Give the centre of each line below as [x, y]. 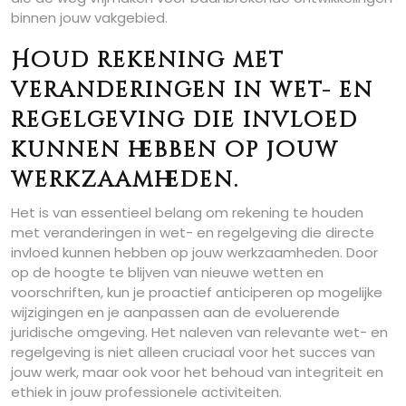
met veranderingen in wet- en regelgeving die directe [193, 232]
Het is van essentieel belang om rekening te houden [187, 213]
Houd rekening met [148, 61]
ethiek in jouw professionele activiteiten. [146, 392]
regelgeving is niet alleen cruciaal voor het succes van [193, 352]
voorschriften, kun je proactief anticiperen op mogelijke [197, 292]
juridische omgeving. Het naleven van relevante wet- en [199, 332]
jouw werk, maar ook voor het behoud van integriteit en [197, 372]
